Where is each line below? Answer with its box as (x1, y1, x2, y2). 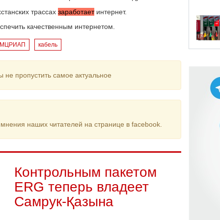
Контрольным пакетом (14, 165, 157, 180)
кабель (38, 41, 57, 48)
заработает (58, 8, 94, 16)
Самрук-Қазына (14, 194, 113, 209)
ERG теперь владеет (14, 179, 149, 194)
